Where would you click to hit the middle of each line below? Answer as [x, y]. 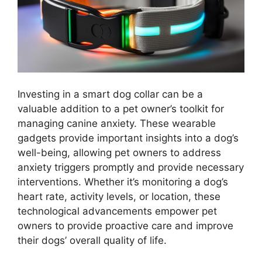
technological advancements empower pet [117, 211]
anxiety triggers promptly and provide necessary [131, 168]
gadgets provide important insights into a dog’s [128, 138]
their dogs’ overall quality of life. [92, 241]
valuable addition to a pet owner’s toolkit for [121, 109]
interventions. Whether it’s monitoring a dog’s [123, 182]
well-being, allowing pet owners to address [119, 153]
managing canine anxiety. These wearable [117, 124]
